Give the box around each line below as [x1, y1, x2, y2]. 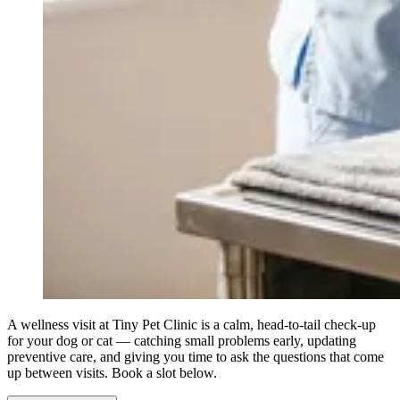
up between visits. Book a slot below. [7, 365, 217, 381]
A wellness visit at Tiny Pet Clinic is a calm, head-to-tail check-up [7, 317, 376, 333]
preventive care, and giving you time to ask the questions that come [7, 349, 384, 365]
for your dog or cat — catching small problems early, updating [7, 333, 356, 349]
